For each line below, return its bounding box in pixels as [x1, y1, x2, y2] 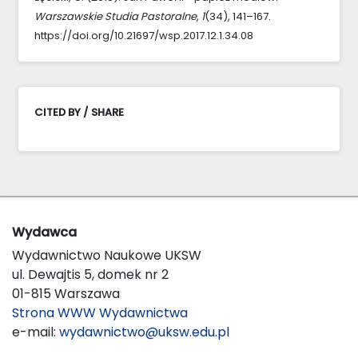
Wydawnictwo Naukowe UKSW [12, 245, 201, 265]
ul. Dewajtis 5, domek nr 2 [12, 265, 169, 284]
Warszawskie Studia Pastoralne [34, 8, 197, 24]
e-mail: [12, 322, 59, 341]
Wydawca [12, 222, 77, 241]
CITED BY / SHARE [34, 104, 124, 120]
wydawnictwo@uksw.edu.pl [59, 322, 229, 341]
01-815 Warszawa [12, 284, 120, 303]
